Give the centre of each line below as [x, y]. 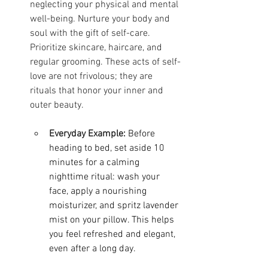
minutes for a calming [95, 162]
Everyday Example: [87, 134]
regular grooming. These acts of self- [105, 62]
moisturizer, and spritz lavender [115, 205]
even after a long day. [92, 249]
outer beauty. [57, 105]
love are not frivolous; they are [92, 76]
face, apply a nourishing [99, 191]
